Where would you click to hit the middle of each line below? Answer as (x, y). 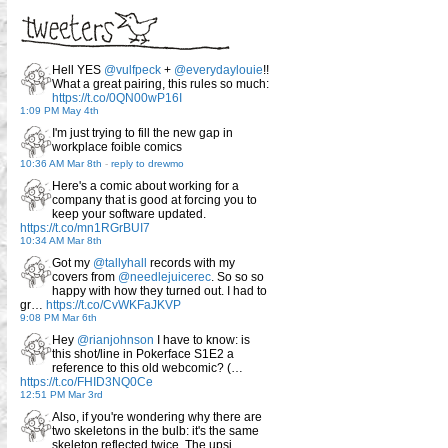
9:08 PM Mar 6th (58, 318)
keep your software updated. (129, 214)
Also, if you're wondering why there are (157, 417)
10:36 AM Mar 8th (61, 164)
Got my (72, 263)
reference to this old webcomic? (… (147, 368)
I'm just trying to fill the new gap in (142, 133)
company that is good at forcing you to (154, 200)
